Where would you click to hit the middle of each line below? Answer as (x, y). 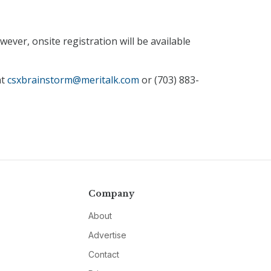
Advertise (107, 235)
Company (111, 194)
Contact (103, 255)
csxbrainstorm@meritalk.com (73, 80)
